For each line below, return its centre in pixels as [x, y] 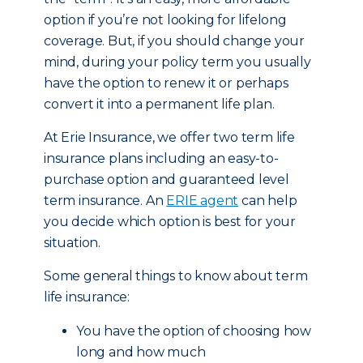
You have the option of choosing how [194, 331]
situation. [72, 243]
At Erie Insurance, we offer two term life [169, 137]
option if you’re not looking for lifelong [165, 20]
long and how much [141, 352]
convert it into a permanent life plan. [159, 104]
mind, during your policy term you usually [177, 62]
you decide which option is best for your [170, 222]
